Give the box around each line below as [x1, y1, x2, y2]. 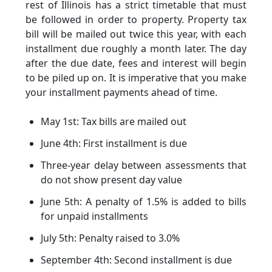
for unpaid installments [41, 209, 148, 223]
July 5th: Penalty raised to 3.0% [41, 231, 180, 245]
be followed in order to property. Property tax [25, 13, 246, 27]
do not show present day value [41, 173, 182, 187]
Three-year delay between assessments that [41, 158, 246, 172]
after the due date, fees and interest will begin [25, 56, 246, 70]
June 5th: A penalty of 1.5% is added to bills [41, 195, 246, 209]
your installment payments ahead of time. [25, 86, 217, 100]
